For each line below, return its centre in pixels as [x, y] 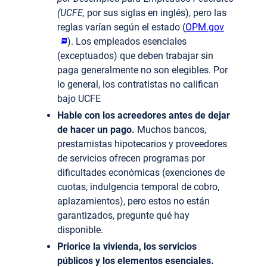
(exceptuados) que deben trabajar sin [135, 56]
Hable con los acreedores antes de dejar [144, 116]
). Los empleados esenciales [127, 42]
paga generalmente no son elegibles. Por [142, 70]
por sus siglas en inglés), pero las [156, 13]
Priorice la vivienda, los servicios [127, 247]
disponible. [80, 230]
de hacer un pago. [96, 130]
